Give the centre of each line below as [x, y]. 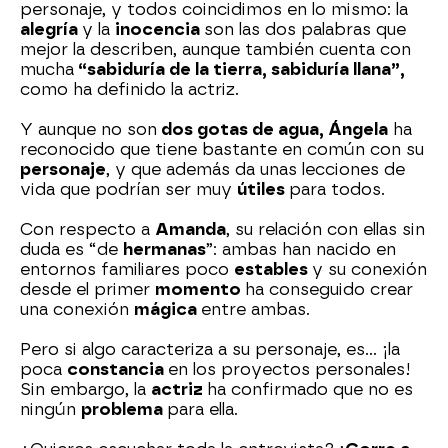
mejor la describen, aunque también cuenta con [215, 50]
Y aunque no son [88, 130]
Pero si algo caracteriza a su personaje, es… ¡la [210, 350]
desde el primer [87, 290]
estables [273, 270]
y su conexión [369, 270]
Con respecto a [87, 230]
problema [124, 410]
